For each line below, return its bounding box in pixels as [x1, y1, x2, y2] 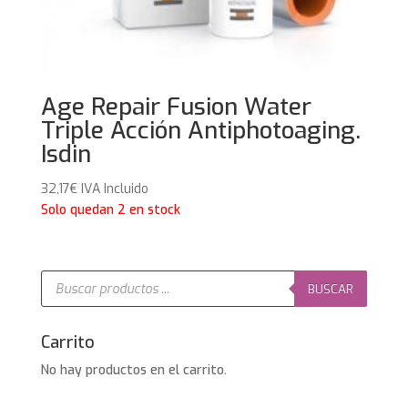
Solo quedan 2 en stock [40, 200, 180, 219]
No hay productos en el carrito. [40, 362, 227, 380]
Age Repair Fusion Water [40, 90, 311, 123]
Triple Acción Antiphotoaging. [40, 114, 361, 147]
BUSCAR [308, 280, 354, 297]
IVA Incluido [80, 179, 148, 198]
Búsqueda [39, 267, 98, 285]
